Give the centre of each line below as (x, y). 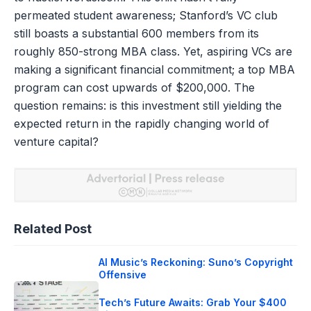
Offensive (123, 275)
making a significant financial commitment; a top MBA (154, 70)
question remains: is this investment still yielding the (148, 106)
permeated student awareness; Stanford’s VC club (146, 16)
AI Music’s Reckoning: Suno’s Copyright (196, 262)
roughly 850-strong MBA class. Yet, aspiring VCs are (153, 52)
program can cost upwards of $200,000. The (134, 88)
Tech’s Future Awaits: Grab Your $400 (193, 303)
